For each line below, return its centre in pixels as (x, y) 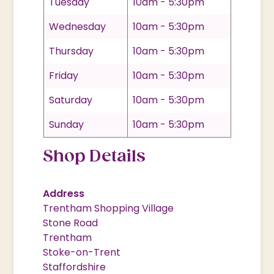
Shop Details (94, 157)
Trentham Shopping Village (109, 208)
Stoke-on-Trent (82, 252)
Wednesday (77, 26)
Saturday (70, 100)
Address (64, 193)
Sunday (66, 124)
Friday (63, 75)
